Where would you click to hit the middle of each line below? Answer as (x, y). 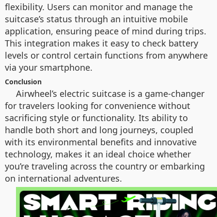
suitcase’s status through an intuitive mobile (96, 19)
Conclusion (23, 82)
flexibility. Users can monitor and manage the (99, 7)
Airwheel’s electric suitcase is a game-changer (110, 93)
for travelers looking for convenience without (98, 106)
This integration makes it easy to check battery (101, 43)
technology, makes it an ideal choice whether (98, 154)
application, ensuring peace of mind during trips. (106, 31)
